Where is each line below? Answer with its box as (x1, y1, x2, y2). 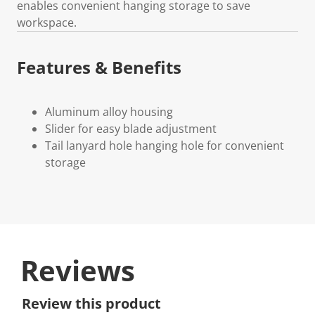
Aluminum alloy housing (45, 103, 173, 120)
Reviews (20, 250, 135, 290)
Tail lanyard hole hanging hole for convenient (45, 137, 284, 153)
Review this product (22, 293, 161, 313)
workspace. (17, 14, 77, 30)
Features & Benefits (17, 55, 181, 79)
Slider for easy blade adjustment (45, 120, 217, 136)
